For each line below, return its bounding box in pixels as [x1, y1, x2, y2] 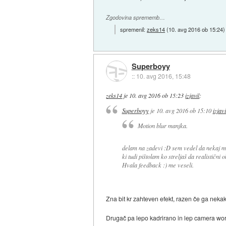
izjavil [185, 91, 200, 99]
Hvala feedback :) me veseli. [122, 160, 194, 169]
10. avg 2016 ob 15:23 [129, 91, 184, 99]
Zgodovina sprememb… [106, 14, 165, 22]
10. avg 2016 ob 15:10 [156, 106, 211, 115]
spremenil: [120, 25, 147, 33]
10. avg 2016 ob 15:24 [168, 25, 223, 33]
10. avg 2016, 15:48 [136, 72, 191, 81]
